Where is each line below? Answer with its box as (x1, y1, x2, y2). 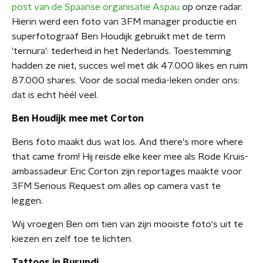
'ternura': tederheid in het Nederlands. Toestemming (12, 46, 231, 56)
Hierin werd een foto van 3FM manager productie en (12, 17, 237, 26)
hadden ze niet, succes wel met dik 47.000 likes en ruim (12, 61, 248, 70)
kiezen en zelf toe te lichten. (12, 234, 133, 244)
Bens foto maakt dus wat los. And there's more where (12, 137, 243, 147)
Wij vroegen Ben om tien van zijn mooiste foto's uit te (12, 220, 243, 229)
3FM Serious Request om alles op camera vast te (12, 181, 221, 191)
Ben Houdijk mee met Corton (12, 114, 144, 123)
